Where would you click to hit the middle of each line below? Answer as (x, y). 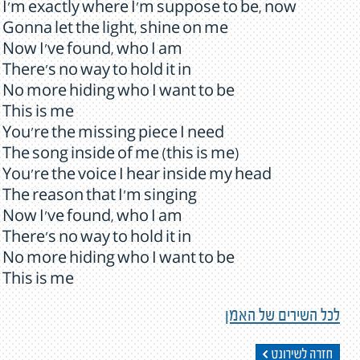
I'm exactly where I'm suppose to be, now (149, 10)
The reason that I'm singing (100, 198)
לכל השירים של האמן (282, 318)
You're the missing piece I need (113, 135)
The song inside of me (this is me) (121, 156)
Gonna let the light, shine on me (115, 31)
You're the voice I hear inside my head (137, 177)
